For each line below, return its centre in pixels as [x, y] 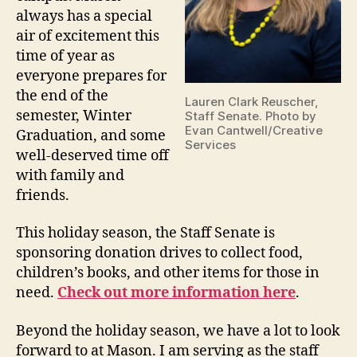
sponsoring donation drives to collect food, [159, 253]
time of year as [65, 56]
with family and [70, 175]
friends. [43, 195]
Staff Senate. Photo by [251, 116]
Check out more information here [177, 293]
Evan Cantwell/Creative [254, 131]
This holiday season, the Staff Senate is [145, 233]
